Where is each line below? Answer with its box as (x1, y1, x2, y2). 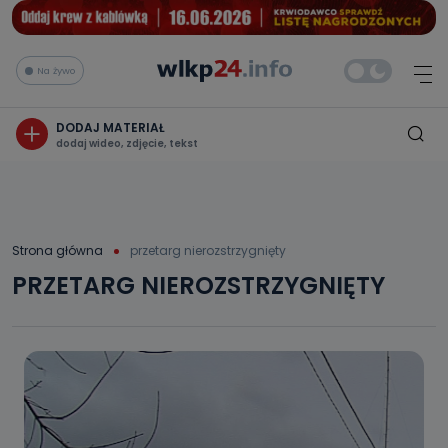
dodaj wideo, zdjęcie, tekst (56, 135, 198, 151)
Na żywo (37, 63, 75, 77)
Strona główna (12, 241, 103, 259)
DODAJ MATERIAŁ (56, 118, 165, 136)
